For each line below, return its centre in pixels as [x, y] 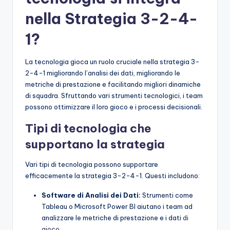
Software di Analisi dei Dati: [91, 195]
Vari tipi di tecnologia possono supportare [92, 165]
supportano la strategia [95, 145]
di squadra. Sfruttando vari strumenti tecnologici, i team [114, 96]
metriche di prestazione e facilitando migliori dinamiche [113, 84]
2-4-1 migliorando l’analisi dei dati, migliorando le [103, 73]
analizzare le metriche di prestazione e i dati [112, 218]
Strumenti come [167, 195]
